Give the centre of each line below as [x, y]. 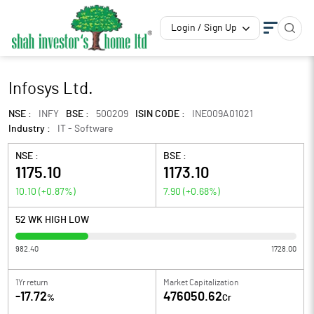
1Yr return [32, 282]
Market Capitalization [201, 282]
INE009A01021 [223, 114]
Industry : [29, 129]
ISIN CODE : [160, 114]
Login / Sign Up [204, 28]
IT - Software [85, 129]
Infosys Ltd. [51, 89]
